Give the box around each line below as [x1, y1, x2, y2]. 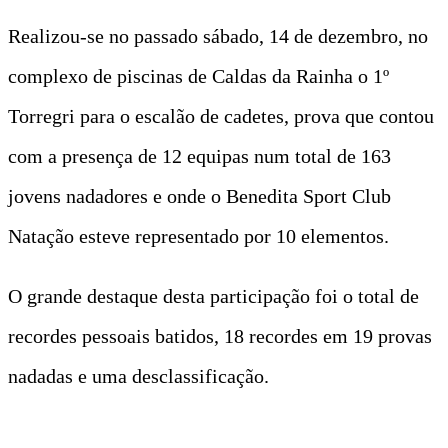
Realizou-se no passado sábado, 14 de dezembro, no [8, 24, 428, 47]
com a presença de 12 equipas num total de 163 [8, 144, 391, 167]
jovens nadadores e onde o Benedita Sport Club [8, 184, 391, 207]
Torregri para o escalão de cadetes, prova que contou [8, 104, 434, 127]
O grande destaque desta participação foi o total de [8, 284, 419, 307]
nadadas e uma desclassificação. [8, 364, 269, 387]
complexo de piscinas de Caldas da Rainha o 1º [8, 64, 389, 87]
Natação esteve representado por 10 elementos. [8, 224, 389, 247]
